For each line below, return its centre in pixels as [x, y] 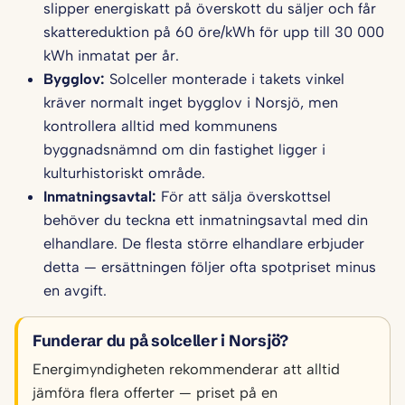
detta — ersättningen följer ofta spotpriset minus [210, 267]
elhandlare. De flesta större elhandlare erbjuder [204, 244]
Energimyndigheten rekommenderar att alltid [186, 369]
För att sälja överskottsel [244, 197]
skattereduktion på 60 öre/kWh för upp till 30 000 [214, 32]
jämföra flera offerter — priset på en [155, 393]
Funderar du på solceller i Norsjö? [161, 341]
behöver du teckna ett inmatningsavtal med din [206, 220]
